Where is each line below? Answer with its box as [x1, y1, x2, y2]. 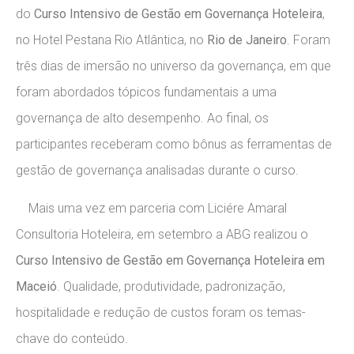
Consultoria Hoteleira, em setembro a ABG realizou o [16, 226, 308, 242]
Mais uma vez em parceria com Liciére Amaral [16, 200, 287, 216]
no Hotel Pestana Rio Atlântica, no [16, 32, 207, 48]
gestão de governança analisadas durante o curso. [16, 163, 299, 179]
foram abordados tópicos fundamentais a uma [16, 85, 277, 100]
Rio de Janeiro [207, 32, 287, 48]
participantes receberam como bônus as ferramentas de [16, 137, 332, 153]
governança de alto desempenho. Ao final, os [16, 111, 269, 126]
